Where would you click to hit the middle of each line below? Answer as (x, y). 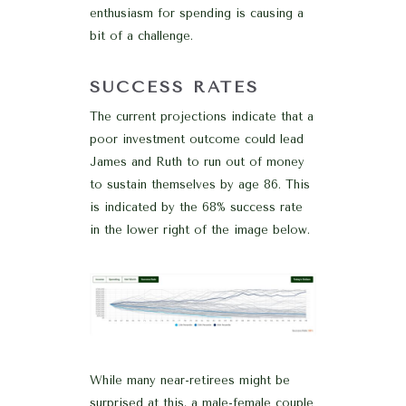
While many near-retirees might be (190, 381)
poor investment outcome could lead (197, 139)
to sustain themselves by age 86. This (200, 184)
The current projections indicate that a (202, 116)
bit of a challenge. (141, 35)
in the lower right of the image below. (200, 229)
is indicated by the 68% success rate (196, 207)
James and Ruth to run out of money (197, 161)
